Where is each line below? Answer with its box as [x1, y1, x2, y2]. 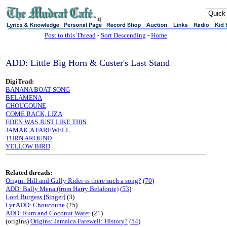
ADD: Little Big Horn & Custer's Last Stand [6, 58, 170, 68]
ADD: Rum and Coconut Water [6, 209, 90, 217]
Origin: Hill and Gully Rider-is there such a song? [6, 177, 141, 184]
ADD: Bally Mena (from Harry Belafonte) [6, 185, 119, 193]
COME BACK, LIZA [6, 110, 62, 118]
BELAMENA [6, 94, 42, 101]
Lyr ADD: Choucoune [6, 201, 65, 209]
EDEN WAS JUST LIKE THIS [6, 118, 86, 126]
